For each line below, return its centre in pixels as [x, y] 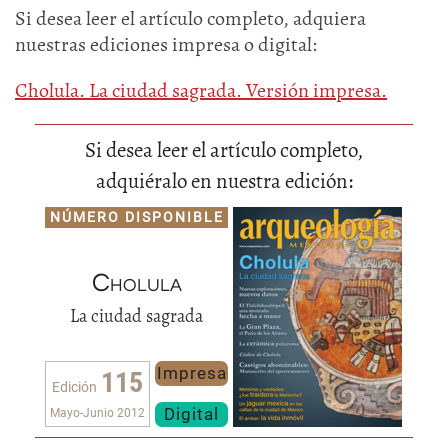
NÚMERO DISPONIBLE [136, 217]
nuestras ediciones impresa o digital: [166, 44]
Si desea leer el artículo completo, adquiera [190, 18]
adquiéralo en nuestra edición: [224, 181]
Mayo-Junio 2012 [97, 413]
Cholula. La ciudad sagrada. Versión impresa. [201, 90]
